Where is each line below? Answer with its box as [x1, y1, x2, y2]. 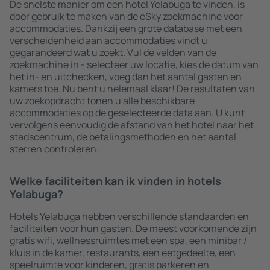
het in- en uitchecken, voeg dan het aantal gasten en [10, 70, 242, 83]
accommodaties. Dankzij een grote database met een [10, 22, 242, 35]
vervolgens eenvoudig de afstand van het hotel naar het [10, 118, 254, 131]
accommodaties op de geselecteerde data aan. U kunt [10, 106, 245, 119]
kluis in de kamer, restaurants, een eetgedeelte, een [10, 246, 236, 259]
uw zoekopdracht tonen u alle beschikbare [10, 94, 195, 107]
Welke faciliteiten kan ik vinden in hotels [10, 174, 221, 188]
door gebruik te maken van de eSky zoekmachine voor [10, 10, 243, 23]
